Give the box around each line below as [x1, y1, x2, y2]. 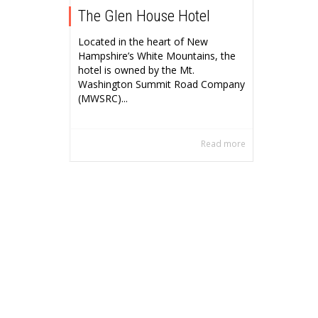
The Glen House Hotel [78, 7, 210, 26]
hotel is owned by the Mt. [78, 63, 194, 77]
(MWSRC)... [78, 92, 128, 106]
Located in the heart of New [78, 35, 208, 49]
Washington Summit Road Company [78, 77, 245, 92]
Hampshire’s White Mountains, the [78, 49, 236, 63]
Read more [201, 138, 246, 150]
